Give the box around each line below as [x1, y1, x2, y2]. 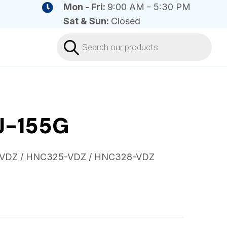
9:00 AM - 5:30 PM [107, 2, 191, 12]
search [56, 41, 88, 52]
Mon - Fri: [63, 2, 107, 12]
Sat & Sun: [63, 16, 111, 26]
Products [56, 32, 97, 43]
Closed [110, 16, 140, 26]
